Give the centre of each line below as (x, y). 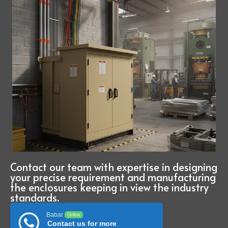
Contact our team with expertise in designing (114, 167)
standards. (35, 198)
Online (74, 215)
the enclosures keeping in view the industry (109, 188)
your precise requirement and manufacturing (113, 177)
